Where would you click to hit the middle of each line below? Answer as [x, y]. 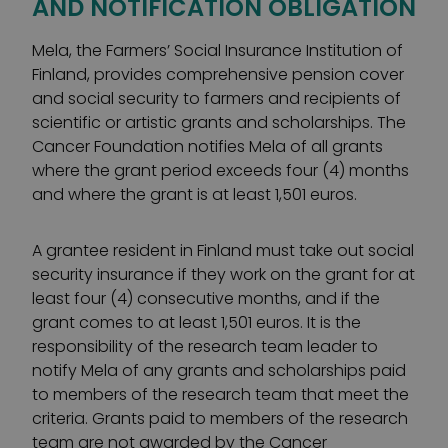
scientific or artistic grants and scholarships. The [219, 122]
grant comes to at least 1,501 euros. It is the [196, 322]
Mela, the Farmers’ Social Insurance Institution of [217, 50]
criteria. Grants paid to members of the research [220, 418]
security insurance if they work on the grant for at [223, 274]
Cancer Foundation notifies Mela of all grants [207, 146]
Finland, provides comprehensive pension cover [218, 74]
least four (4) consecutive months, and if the [206, 298]
